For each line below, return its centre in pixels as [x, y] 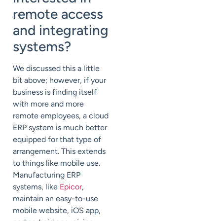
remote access [58, 14]
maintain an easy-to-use [55, 199]
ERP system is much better [60, 128]
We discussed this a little [56, 69]
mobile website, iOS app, [57, 211]
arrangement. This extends [59, 151]
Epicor [71, 187]
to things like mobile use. [56, 163]
